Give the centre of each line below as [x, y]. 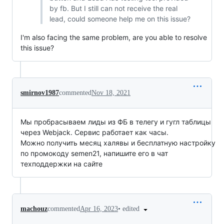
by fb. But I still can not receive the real [113, 8]
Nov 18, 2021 [111, 92]
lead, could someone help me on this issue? [120, 18]
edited [132, 208]
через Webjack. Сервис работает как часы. [94, 132]
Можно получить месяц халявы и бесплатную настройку [118, 142]
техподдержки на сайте [61, 163]
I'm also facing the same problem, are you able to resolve [114, 37]
